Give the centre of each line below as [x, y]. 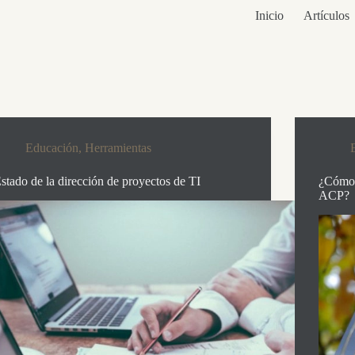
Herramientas [118, 148]
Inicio [269, 15]
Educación [52, 148]
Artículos [326, 15]
